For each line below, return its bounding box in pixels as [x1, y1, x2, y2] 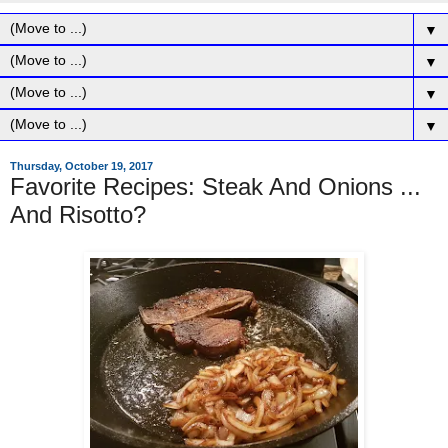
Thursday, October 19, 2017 [10, 160, 153, 173]
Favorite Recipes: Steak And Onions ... [10, 172, 421, 200]
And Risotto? [10, 200, 146, 228]
